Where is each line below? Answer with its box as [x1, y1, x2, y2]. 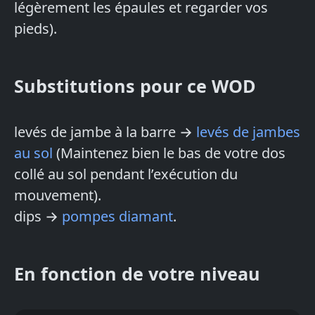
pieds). [14, 19, 57, 39]
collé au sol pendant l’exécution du [14, 165, 238, 184]
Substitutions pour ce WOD [14, 74, 256, 98]
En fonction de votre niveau [14, 262, 260, 286]
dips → [14, 207, 62, 226]
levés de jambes [196, 122, 300, 142]
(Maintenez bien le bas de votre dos [53, 143, 285, 163]
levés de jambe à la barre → [14, 122, 196, 142]
